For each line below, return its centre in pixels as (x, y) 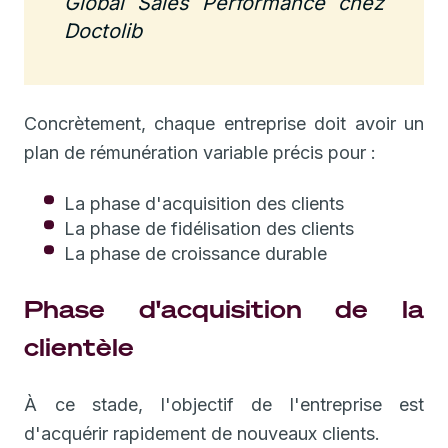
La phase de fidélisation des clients (209, 228)
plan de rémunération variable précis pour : (200, 152)
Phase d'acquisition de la (224, 308)
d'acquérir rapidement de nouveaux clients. (202, 433)
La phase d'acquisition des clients (204, 203)
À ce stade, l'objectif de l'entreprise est (224, 404)
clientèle (79, 346)
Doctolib (103, 30)
